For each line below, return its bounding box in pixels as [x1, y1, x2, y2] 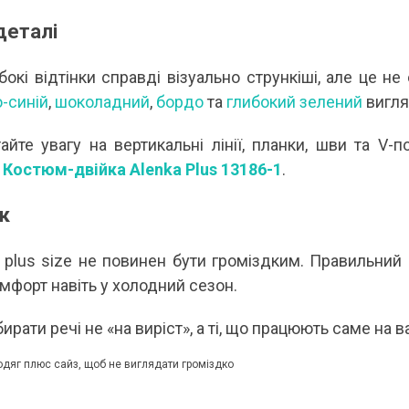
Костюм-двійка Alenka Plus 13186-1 [3, 160, 282, 180]
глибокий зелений [226, 92, 362, 112]
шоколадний [55, 92, 150, 112]
